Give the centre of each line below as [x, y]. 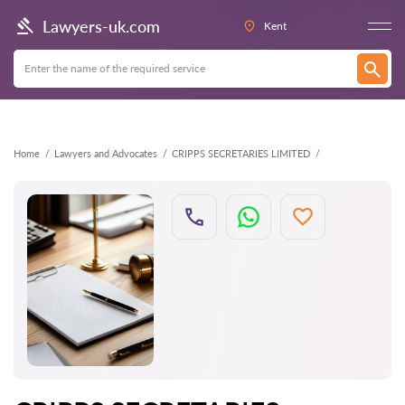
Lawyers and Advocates [106, 153]
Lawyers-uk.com [101, 26]
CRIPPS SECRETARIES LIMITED [241, 153]
